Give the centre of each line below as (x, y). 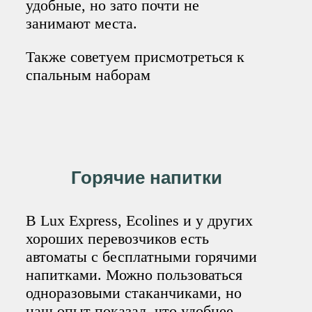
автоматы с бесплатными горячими (142, 256)
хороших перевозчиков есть (118, 238)
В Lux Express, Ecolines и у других (140, 220)
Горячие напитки (146, 177)
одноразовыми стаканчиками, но (134, 292)
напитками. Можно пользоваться (134, 274)
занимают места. (82, 23)
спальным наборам (88, 75)
